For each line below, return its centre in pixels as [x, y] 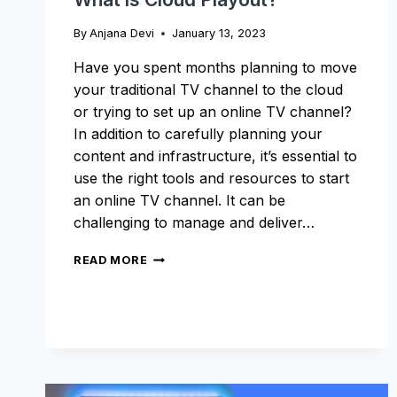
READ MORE [111, 261]
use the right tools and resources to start [211, 179]
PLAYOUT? [180, 309]
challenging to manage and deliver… [194, 223]
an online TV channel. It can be [179, 201]
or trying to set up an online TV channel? [213, 112]
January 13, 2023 [219, 34]
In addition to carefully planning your [198, 134]
